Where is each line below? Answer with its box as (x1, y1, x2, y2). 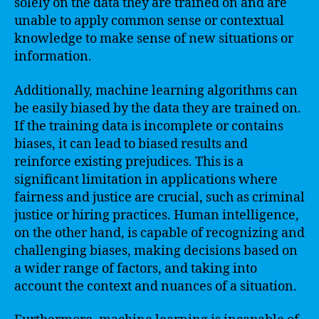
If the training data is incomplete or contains (14, 117, 283, 135)
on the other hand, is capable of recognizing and (14, 224, 305, 241)
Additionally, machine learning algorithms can (14, 82, 298, 99)
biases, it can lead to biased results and (14, 135, 248, 152)
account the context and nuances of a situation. (14, 278, 297, 295)
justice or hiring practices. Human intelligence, (14, 206, 299, 224)
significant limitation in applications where (14, 171, 278, 188)
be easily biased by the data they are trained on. (14, 100, 301, 117)
